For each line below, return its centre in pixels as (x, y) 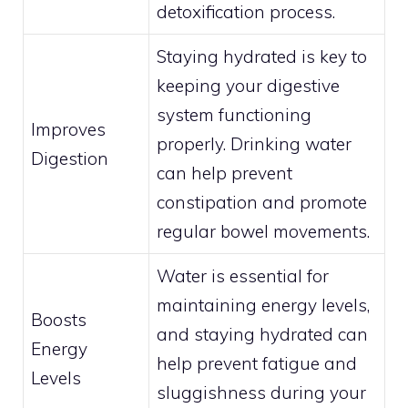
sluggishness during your (261, 392)
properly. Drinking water (254, 143)
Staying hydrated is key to (262, 56)
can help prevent (224, 173)
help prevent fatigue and (257, 363)
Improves (68, 129)
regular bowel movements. (263, 231)
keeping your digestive (248, 85)
